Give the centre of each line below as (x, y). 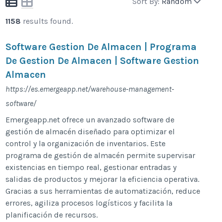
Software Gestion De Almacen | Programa (101, 47)
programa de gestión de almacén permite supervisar (101, 155)
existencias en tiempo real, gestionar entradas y (91, 167)
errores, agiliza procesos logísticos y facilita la (89, 203)
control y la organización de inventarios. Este (86, 143)
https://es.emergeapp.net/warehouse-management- (90, 89)
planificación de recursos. (52, 215)
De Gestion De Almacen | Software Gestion (103, 60)
